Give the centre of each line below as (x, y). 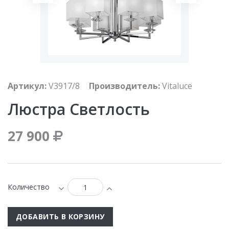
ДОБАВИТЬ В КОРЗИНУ (60, 216)
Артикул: (27, 86)
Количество (29, 187)
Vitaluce (177, 86)
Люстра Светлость (79, 109)
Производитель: (124, 86)
